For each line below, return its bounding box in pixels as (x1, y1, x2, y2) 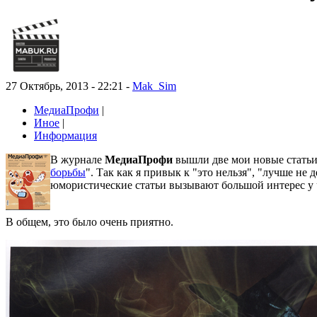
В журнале (50, 154, 105, 166)
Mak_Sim (132, 80, 176, 93)
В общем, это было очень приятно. (6, 216, 173, 229)
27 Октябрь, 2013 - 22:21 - (6, 80, 132, 93)
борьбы (50, 166, 86, 179)
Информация (34, 129, 97, 142)
